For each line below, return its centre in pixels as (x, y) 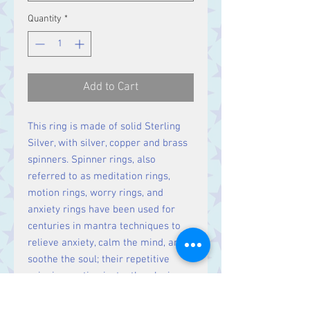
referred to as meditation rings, (99, 176)
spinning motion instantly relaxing (104, 276)
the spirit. (49, 293)
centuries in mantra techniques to (104, 226)
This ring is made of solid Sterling (104, 127)
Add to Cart (111, 87)
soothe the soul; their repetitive (99, 259)
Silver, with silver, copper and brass (108, 143)
